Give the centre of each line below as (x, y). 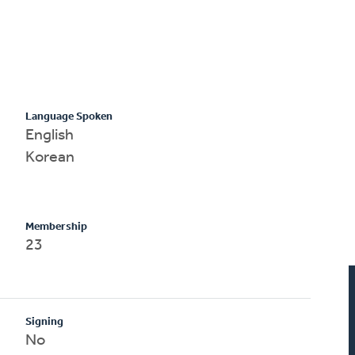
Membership (57, 227)
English (50, 135)
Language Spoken (69, 116)
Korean (50, 157)
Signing (45, 322)
